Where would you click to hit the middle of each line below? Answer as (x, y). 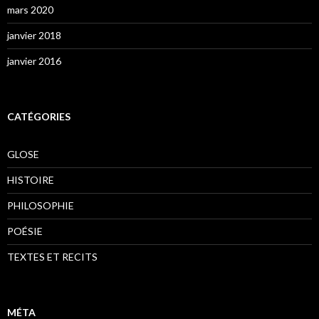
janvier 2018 (34, 35)
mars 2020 (30, 10)
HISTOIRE (31, 180)
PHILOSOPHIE (41, 205)
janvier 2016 (34, 61)
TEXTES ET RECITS (52, 257)
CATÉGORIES (39, 116)
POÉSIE (25, 231)
